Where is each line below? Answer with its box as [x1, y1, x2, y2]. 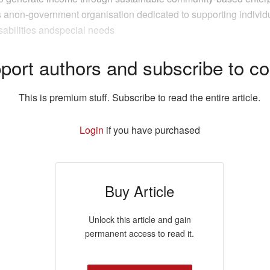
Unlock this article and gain [88, 213, 191, 226]
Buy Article [105, 180, 175, 202]
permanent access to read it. [85, 227, 195, 240]
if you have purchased [103, 123, 200, 137]
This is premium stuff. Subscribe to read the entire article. [19, 90, 261, 105]
